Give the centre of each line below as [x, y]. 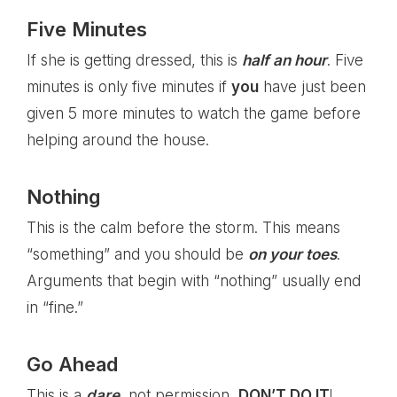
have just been [312, 87]
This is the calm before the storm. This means [183, 228]
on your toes [292, 254]
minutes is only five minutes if [129, 87]
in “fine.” [55, 307]
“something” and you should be [137, 254]
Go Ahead [72, 364]
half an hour [284, 60]
